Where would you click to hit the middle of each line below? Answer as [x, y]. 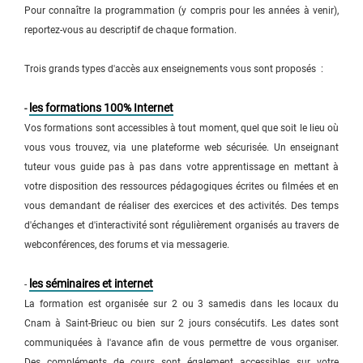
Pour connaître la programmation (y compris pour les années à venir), [181, 11]
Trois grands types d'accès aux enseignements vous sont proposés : [174, 69]
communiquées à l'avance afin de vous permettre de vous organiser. [181, 343]
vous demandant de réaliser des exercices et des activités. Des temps [181, 206]
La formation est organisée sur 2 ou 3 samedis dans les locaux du [181, 304]
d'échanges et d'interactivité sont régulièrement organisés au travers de [181, 225]
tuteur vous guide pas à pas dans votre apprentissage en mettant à [181, 167]
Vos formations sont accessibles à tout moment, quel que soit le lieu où [181, 128]
